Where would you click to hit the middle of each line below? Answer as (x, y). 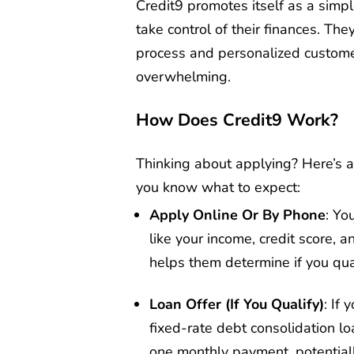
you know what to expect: (218, 188)
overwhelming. (183, 77)
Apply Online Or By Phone (237, 215)
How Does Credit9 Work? (237, 120)
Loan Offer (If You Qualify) (237, 304)
